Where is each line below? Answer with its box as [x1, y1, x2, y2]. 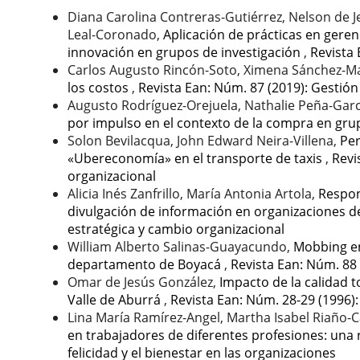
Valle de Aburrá [67, 290, 164, 309]
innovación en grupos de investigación [67, 43, 304, 61]
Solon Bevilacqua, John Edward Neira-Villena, [67, 131, 340, 149]
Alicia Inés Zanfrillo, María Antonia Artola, [67, 184, 318, 202]
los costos [67, 78, 132, 96]
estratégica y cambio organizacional [67, 219, 284, 238]
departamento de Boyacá [67, 255, 224, 273]
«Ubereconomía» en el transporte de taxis [67, 149, 325, 167]
